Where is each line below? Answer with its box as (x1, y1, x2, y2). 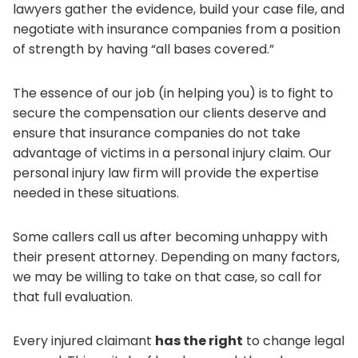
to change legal (243, 331, 344, 350)
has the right (155, 331, 243, 350)
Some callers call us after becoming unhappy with (13, 227, 328, 246)
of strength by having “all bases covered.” (13, 39, 274, 58)
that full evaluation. (13, 287, 133, 306)
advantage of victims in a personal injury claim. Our (13, 143, 332, 162)
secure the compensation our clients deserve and (13, 103, 326, 122)
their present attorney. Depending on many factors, (13, 247, 340, 266)
